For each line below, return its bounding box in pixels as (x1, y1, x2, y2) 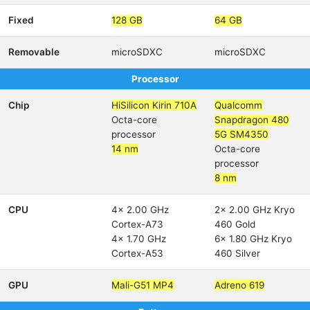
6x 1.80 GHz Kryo (215, 233, 292, 244)
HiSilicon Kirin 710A (111, 100, 197, 111)
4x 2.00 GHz (111, 204, 169, 215)
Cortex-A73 (111, 219, 163, 230)
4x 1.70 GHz (111, 233, 166, 244)
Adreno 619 (215, 280, 264, 291)
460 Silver (215, 248, 260, 259)
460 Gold (215, 219, 255, 230)
